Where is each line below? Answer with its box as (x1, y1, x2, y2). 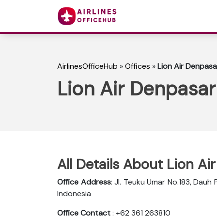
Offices (125, 61, 150, 72)
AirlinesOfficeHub (57, 61, 118, 72)
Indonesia (57, 188, 91, 199)
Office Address (57, 176, 111, 187)
